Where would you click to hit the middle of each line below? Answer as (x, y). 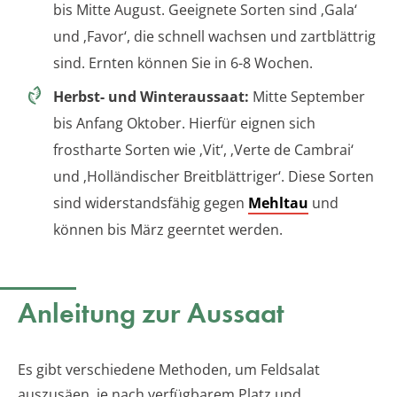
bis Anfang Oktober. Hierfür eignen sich (184, 123)
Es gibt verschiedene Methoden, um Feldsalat (169, 369)
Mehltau (278, 202)
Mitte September (307, 96)
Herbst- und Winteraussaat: (151, 96)
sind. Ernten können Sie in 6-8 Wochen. (183, 62)
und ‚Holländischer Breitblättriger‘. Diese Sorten (214, 176)
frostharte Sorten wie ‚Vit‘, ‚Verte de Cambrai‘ (203, 149)
